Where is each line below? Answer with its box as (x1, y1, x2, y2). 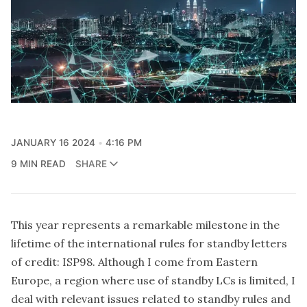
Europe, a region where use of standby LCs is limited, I (11, 273, 295, 287)
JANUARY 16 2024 (11, 136, 95, 148)
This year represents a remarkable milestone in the (11, 217, 280, 232)
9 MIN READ (11, 158, 66, 169)
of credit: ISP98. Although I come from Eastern (11, 254, 258, 269)
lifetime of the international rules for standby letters (11, 236, 287, 250)
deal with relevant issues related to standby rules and (11, 291, 291, 306)
